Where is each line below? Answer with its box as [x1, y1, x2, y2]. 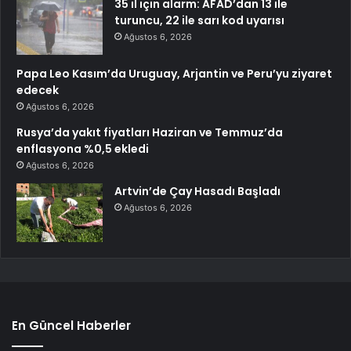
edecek [16, 82, 59, 99]
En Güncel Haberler [12, 317, 131, 335]
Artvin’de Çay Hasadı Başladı [114, 183, 280, 200]
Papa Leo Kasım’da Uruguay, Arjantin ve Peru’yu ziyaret [16, 66, 332, 82]
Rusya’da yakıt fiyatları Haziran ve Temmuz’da [16, 125, 283, 141]
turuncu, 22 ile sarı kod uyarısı [114, 13, 284, 29]
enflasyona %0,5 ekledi [16, 141, 149, 157]
